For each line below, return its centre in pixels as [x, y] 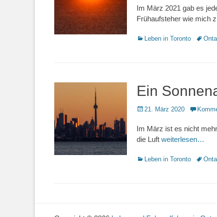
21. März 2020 [164, 109]
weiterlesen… [183, 139]
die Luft [149, 139]
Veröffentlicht [155, 109]
